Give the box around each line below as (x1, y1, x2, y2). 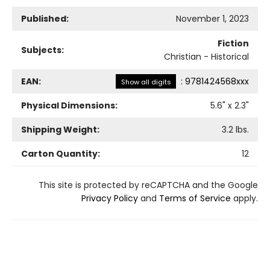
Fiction (218, 37, 249, 49)
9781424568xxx (185, 75, 249, 87)
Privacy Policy (81, 192, 138, 204)
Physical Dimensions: (21, 99, 118, 111)
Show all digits (121, 77, 171, 87)
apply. (231, 192, 258, 204)
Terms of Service (159, 192, 231, 204)
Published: (21, 12, 69, 25)
